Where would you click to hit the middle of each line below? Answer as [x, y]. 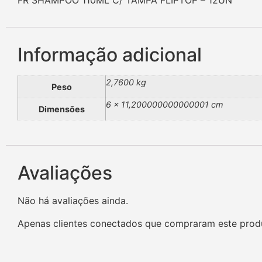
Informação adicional [110, 54]
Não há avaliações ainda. [73, 201]
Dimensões [62, 109]
